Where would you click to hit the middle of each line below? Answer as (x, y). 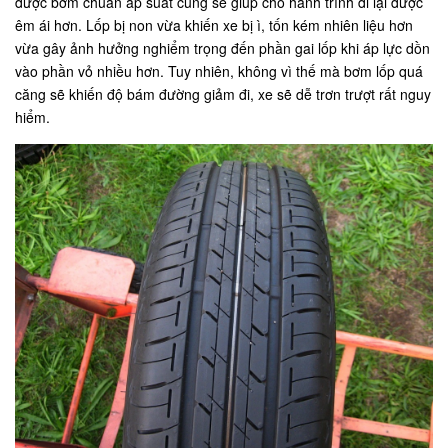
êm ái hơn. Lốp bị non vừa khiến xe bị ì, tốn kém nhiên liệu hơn (214, 25)
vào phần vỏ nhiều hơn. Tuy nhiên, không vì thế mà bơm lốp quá (219, 71)
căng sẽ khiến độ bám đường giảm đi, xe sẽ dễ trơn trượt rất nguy (223, 94)
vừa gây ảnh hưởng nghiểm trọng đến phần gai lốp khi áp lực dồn (222, 48)
